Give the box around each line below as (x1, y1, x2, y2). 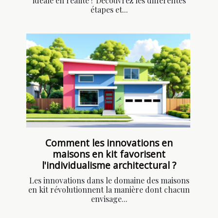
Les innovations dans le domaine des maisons (29, 175, 189, 185)
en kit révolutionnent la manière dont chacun (28, 184, 190, 195)
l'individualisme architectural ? (42, 158, 176, 172)
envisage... (91, 193, 127, 204)
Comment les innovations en (45, 136, 173, 149)
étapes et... (90, 4, 128, 15)
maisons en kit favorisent (53, 147, 165, 161)
